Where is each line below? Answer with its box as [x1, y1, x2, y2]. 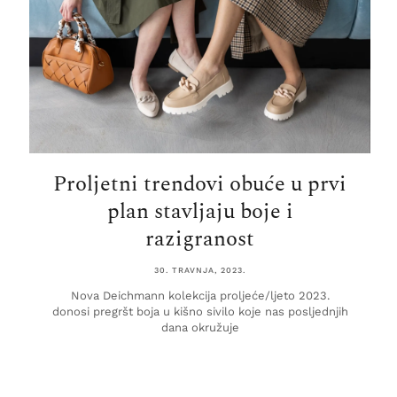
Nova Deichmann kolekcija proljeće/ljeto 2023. [70, 289, 330, 303]
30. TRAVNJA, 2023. [154, 266, 246, 276]
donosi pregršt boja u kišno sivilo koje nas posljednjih [51, 305, 348, 319]
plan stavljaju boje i [106, 196, 293, 229]
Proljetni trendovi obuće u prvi [53, 168, 347, 201]
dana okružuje [160, 321, 239, 335]
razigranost [145, 223, 255, 256]
